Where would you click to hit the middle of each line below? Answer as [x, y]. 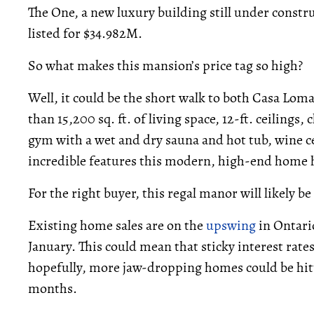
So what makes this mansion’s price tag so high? [165, 66]
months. [53, 288]
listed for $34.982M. [85, 33]
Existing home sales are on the [117, 225]
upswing [231, 225]
